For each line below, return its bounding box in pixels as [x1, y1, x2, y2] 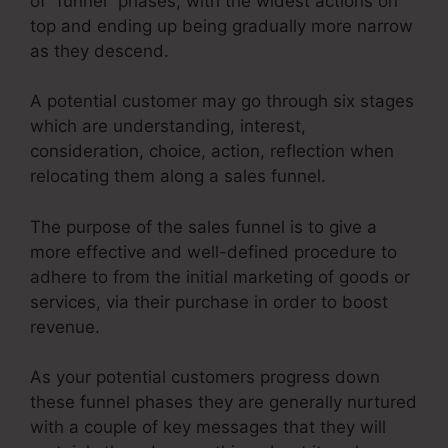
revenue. [30, 316, 100, 337]
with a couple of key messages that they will [30, 417, 386, 438]
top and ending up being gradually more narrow [30, 15, 413, 36]
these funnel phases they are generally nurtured [30, 392, 417, 413]
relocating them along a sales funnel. [30, 166, 326, 187]
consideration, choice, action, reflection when [30, 141, 394, 162]
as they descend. [30, 40, 169, 61]
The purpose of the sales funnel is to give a [30, 216, 377, 237]
